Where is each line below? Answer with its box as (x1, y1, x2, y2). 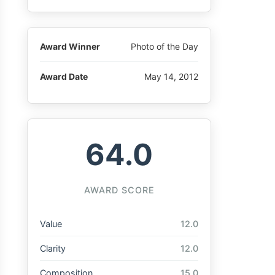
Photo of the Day (131, 41, 198, 52)
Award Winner (40, 41, 100, 52)
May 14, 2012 (144, 71, 198, 82)
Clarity (40, 243, 66, 254)
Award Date (40, 71, 88, 82)
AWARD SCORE (83, 185, 155, 196)
